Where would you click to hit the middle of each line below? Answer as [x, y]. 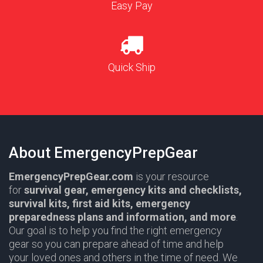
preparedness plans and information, [99, 217]
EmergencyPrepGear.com [71, 177]
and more [213, 217]
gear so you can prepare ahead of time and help [116, 244]
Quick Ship [131, 68]
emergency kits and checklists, [166, 190]
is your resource [172, 177]
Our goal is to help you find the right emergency [115, 231]
